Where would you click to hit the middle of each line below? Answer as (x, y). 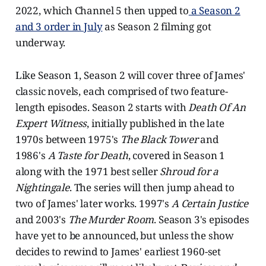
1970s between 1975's (68, 140)
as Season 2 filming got (157, 27)
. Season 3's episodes (202, 220)
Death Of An (217, 107)
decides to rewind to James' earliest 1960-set (118, 252)
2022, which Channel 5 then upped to (102, 11)
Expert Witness (51, 123)
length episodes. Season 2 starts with (102, 107)
